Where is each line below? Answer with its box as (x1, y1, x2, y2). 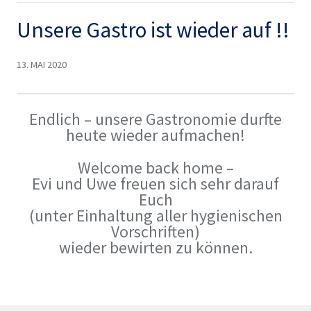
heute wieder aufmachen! (66, 124, 245, 145)
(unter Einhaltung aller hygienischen (28, 205, 283, 226)
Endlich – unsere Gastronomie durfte (29, 108, 282, 129)
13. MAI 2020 (16, 58, 67, 72)
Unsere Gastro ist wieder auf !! (16, 15, 289, 44)
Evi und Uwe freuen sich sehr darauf (32, 173, 279, 194)
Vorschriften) (111, 221, 200, 242)
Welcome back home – (77, 157, 234, 178)
